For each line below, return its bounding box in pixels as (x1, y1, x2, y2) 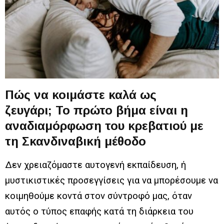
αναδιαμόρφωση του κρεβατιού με (5, 118, 203, 132)
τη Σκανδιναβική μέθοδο (5, 134, 146, 148)
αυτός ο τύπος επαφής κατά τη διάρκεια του (5, 205, 193, 217)
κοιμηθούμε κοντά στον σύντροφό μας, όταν (5, 190, 192, 201)
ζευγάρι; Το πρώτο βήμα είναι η (5, 103, 188, 117)
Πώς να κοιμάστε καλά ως (5, 87, 156, 101)
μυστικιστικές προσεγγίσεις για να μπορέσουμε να (5, 174, 218, 186)
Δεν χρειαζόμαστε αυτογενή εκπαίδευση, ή (5, 159, 186, 170)
